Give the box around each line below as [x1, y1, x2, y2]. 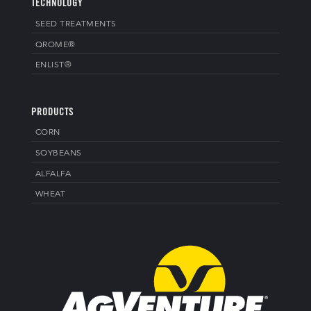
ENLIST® [35, 61, 72, 70]
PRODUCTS [31, 107, 74, 118]
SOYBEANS [35, 149, 83, 158]
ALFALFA [35, 169, 72, 178]
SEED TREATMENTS [35, 20, 117, 29]
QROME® [35, 40, 76, 49]
